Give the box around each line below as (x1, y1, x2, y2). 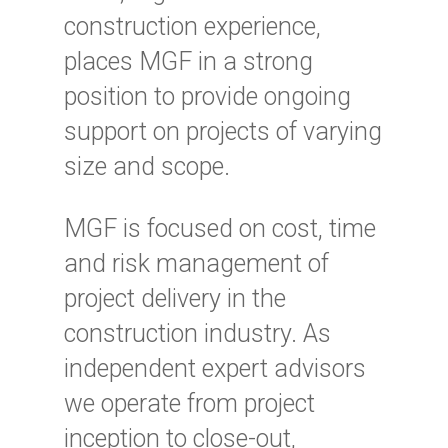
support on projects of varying (64, 117, 382, 147)
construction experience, (64, 12, 321, 42)
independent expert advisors (64, 354, 366, 384)
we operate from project (64, 389, 315, 419)
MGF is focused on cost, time (64, 214, 376, 244)
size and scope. (64, 152, 230, 182)
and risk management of (64, 249, 329, 279)
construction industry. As (64, 319, 331, 349)
